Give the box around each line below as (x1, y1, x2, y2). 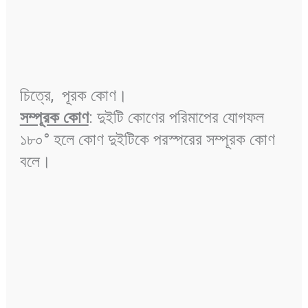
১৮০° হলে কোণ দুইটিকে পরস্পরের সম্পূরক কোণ (19, 129, 275, 149)
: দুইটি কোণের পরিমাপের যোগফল (88, 107, 264, 127)
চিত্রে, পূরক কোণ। (19, 85, 131, 105)
